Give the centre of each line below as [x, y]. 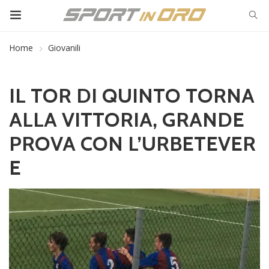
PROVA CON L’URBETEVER [132, 144]
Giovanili [64, 48]
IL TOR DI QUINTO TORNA [132, 95]
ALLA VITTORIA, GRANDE [127, 119]
